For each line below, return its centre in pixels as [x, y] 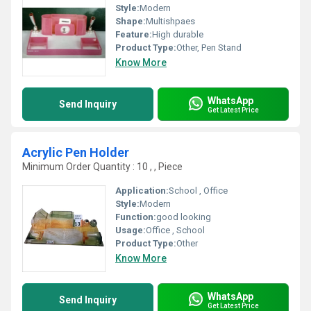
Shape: [131, 21]
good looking [184, 217]
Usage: [131, 230]
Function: [136, 217]
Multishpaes [170, 21]
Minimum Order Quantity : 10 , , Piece [102, 167]
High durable [178, 34]
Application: [142, 191]
